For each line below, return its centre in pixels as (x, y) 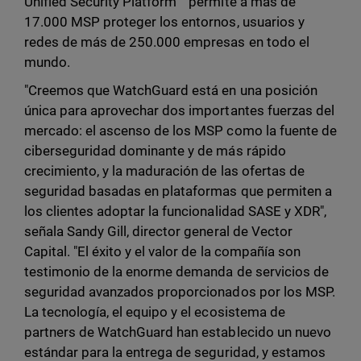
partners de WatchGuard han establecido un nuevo (178, 332)
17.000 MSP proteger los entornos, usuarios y (164, 22)
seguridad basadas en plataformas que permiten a (178, 191)
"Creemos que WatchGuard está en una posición (171, 91)
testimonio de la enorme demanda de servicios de (176, 272)
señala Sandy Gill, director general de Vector (158, 232)
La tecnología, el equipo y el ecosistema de (155, 312)
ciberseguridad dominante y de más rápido (155, 151)
